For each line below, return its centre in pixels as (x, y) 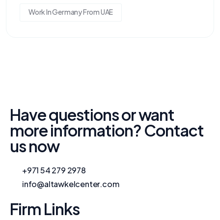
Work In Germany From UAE (71, 12)
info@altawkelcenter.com (71, 184)
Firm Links (45, 208)
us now (35, 146)
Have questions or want (92, 114)
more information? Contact (107, 130)
